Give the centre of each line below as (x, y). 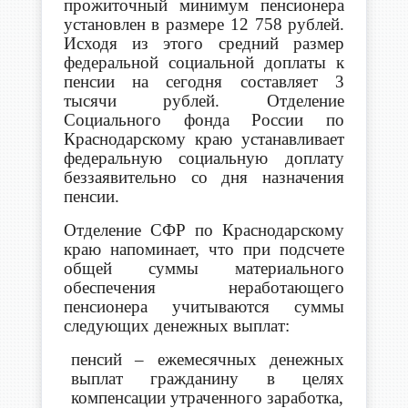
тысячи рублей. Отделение (204, 100)
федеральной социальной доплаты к (204, 62)
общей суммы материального (204, 268)
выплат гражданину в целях (208, 378)
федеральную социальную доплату (204, 158)
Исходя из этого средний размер (204, 43)
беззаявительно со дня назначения (204, 177)
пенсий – (114, 359)
